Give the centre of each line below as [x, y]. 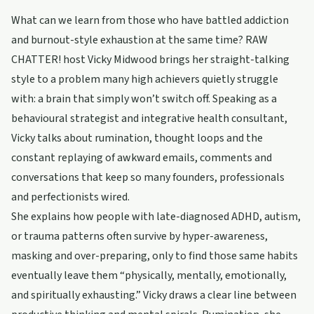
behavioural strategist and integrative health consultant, [149, 118]
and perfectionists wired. [70, 197]
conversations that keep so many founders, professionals [148, 177]
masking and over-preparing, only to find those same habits [155, 256]
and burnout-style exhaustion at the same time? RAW [139, 40]
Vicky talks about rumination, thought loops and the [137, 138]
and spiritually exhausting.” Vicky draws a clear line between [154, 295]
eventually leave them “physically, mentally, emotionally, [149, 275]
